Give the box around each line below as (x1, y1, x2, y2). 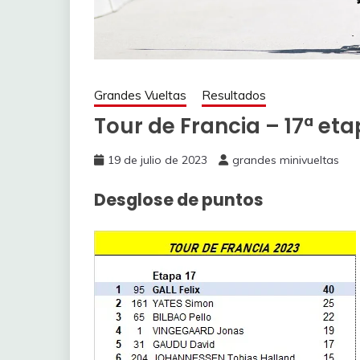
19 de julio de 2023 (108, 153, 207, 168)
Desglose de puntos (94, 188, 264, 211)
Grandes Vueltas (94, 88, 186, 104)
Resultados (202, 88, 266, 104)
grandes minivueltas (232, 153, 339, 168)
